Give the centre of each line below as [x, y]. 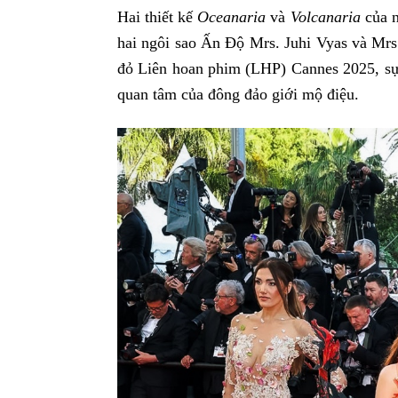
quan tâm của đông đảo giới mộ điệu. [238, 95]
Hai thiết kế [158, 17]
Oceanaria [232, 17]
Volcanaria [325, 17]
